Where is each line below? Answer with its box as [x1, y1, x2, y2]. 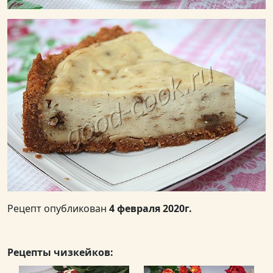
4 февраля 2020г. [109, 201, 192, 215]
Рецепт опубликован [7, 201, 109, 215]
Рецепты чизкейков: [7, 245, 113, 259]
